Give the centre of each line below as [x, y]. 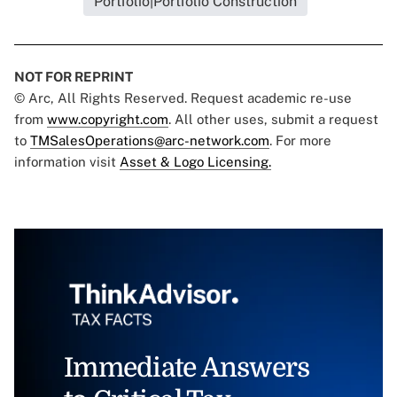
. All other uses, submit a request [273, 120]
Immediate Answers [187, 368]
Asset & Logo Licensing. [195, 162]
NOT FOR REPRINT [74, 77]
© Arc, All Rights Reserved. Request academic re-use [183, 98]
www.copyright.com [108, 120]
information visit [67, 162]
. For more [300, 141]
